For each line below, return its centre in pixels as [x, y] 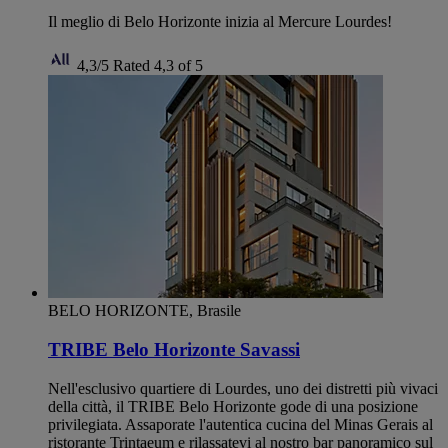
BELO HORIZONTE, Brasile [144, 311]
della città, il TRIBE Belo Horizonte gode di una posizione [233, 406]
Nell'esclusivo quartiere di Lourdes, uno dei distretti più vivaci [243, 388]
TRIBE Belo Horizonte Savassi [174, 350]
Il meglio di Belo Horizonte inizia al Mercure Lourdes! [220, 22]
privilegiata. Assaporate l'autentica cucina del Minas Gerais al [240, 424]
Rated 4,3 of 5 [158, 66]
